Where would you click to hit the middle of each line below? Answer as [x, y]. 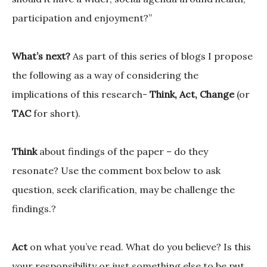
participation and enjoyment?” [82, 18]
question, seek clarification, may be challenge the [123, 190]
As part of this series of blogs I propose [163, 56]
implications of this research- [80, 94]
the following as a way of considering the [105, 75]
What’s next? [42, 56]
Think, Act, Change [191, 94]
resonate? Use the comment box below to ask [116, 171]
